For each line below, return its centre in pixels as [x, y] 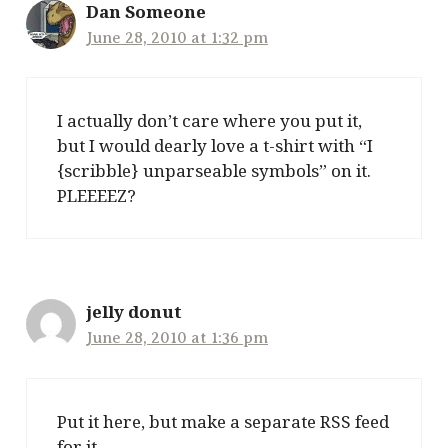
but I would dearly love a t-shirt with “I [215, 146]
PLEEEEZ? [96, 196]
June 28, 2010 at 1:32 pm [177, 37]
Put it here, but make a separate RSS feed [223, 421]
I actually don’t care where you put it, [209, 121]
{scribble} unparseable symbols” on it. [214, 171]
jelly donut [134, 312]
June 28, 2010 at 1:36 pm [177, 338]
